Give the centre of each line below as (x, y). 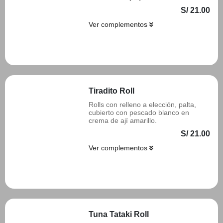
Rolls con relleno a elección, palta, (142, 105)
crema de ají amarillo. (123, 120)
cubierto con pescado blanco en (139, 112)
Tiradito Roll (111, 91)
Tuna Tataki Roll (119, 214)
